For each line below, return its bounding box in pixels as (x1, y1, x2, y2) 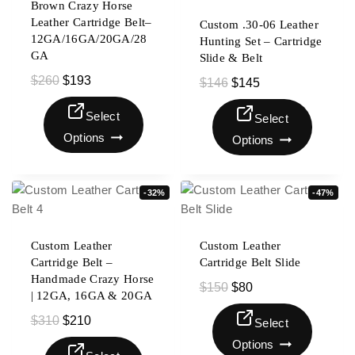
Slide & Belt (199, 52, 263, 64)
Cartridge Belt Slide (199, 256, 301, 269)
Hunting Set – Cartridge (199, 35, 323, 48)
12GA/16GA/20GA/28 (30, 32, 147, 45)
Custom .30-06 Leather (199, 18, 319, 31)
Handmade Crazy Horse (30, 273, 155, 285)
